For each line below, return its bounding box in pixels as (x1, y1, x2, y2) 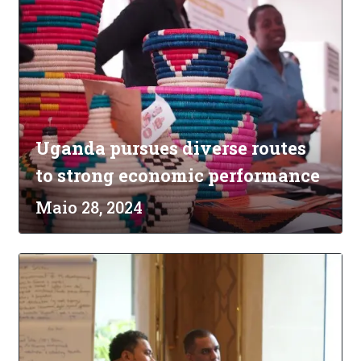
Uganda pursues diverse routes (35, 136, 306, 160)
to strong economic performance (35, 164, 320, 188)
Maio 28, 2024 (35, 197, 143, 218)
